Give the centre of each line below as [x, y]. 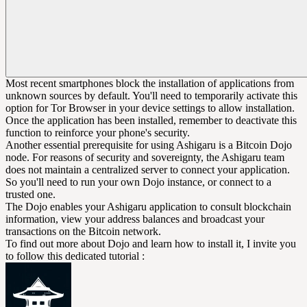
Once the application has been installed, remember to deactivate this [151, 121]
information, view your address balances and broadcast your [135, 219]
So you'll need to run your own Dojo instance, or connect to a [138, 182]
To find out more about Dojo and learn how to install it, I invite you [151, 244]
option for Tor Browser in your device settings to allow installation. [150, 108]
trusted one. [30, 195]
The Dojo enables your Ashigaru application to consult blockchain [148, 207]
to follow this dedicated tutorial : [75, 256]
